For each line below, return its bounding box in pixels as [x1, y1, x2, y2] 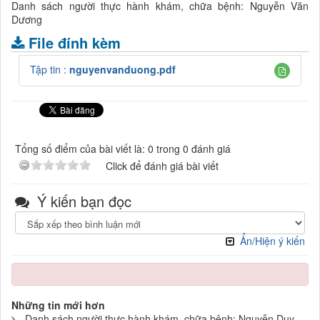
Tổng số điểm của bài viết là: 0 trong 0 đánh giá [15, 141, 231, 156]
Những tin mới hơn [11, 297, 105, 312]
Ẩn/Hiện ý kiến [240, 233, 305, 248]
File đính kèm [29, 31, 121, 53]
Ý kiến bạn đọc [33, 190, 131, 211]
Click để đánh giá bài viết [106, 158, 219, 173]
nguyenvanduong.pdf [69, 61, 176, 76]
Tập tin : [30, 61, 69, 76]
